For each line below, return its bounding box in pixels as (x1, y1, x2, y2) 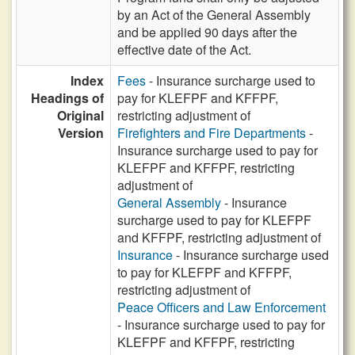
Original (57, 106, 104, 124)
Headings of (31, 89, 104, 107)
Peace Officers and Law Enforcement (117, 298, 326, 316)
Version (58, 124, 104, 142)
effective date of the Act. (117, 40, 251, 59)
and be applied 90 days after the (117, 23, 297, 41)
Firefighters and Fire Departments (117, 124, 306, 142)
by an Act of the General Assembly (117, 6, 311, 24)
